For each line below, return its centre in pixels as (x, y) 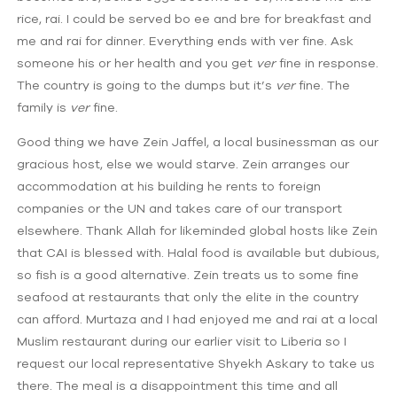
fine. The (323, 85)
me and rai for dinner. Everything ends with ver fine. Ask (186, 40)
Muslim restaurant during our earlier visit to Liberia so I (182, 341)
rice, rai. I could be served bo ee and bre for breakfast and (195, 18)
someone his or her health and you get (137, 62)
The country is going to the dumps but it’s (147, 85)
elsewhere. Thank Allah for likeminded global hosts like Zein (198, 230)
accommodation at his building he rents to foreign (169, 186)
